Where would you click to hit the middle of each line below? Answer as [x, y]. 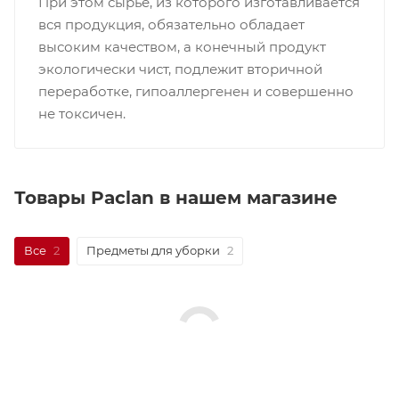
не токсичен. [81, 114]
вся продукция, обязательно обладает [171, 25]
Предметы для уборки [153, 250]
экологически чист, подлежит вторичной [180, 69]
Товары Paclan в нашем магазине [176, 197]
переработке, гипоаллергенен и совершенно [195, 92]
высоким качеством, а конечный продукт [182, 47]
